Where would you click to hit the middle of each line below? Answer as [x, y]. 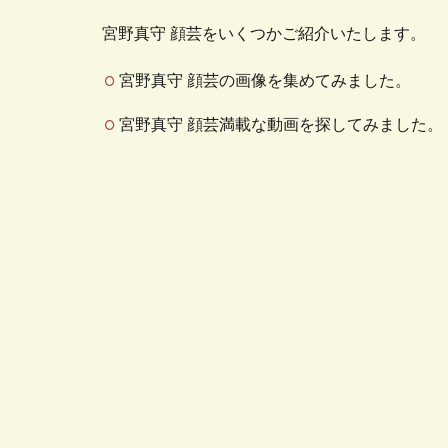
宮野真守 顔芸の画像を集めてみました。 [265, 81]
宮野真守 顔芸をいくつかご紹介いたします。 [264, 34]
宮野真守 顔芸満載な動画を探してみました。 [281, 125]
